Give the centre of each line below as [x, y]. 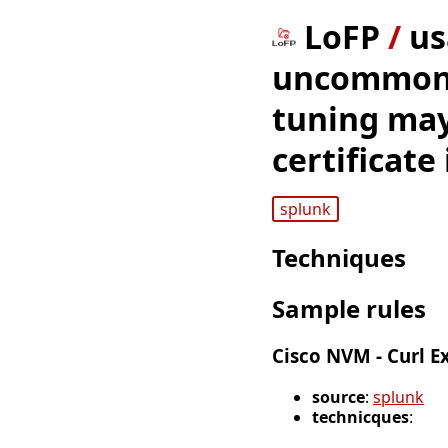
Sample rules [349, 309]
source [338, 396]
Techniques [339, 258]
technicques [360, 416]
